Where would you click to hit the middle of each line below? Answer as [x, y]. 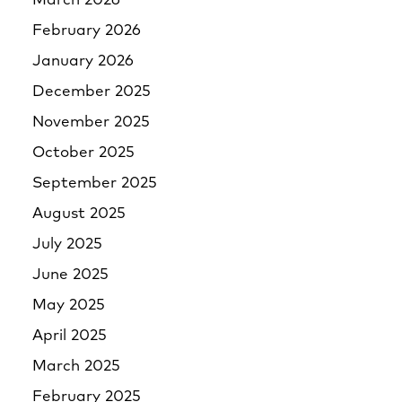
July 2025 [67, 245]
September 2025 [95, 184]
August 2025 [79, 214]
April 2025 [70, 336]
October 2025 [83, 153]
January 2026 [83, 61]
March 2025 [76, 367]
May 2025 [69, 306]
